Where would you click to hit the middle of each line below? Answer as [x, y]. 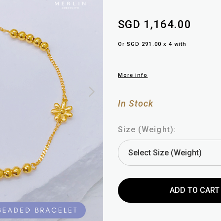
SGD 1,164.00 [155, 25]
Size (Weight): [147, 130]
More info [133, 75]
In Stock [136, 104]
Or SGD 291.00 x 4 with [152, 44]
